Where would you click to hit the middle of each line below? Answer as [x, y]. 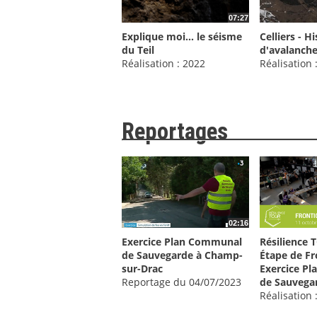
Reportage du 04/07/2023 [181, 282]
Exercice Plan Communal [182, 242]
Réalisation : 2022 [163, 64]
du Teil [138, 50]
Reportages [175, 132]
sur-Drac [142, 269]
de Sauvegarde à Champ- [182, 255]
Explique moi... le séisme [182, 37]
